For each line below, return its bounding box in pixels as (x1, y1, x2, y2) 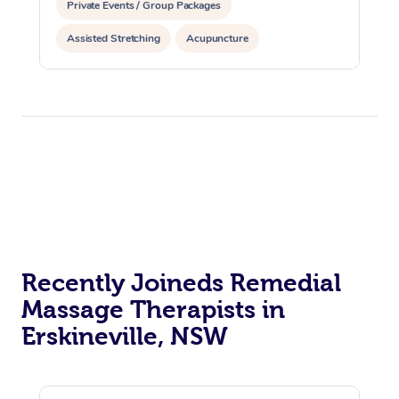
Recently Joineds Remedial (21, 268, 341, 297)
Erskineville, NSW (21, 322, 228, 350)
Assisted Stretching (67, 30, 161, 45)
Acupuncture (186, 30, 249, 45)
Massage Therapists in (21, 295, 285, 323)
